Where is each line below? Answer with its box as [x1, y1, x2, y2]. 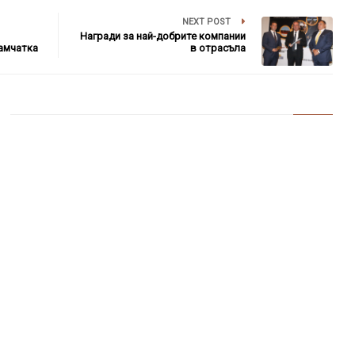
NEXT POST [182, 16, 234, 27]
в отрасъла [190, 41, 246, 54]
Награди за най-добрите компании [80, 29, 246, 42]
